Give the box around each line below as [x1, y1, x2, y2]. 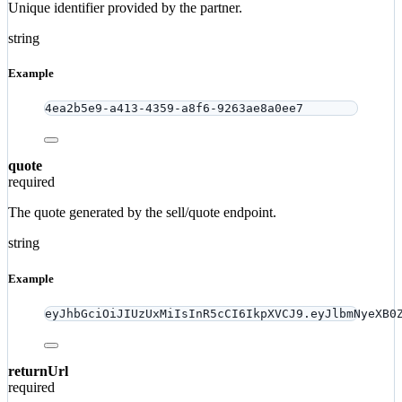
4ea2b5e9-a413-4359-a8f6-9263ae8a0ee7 [45, 101, 303, 116]
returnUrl [8, 363, 68, 379]
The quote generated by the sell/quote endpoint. [8, 205, 276, 221]
